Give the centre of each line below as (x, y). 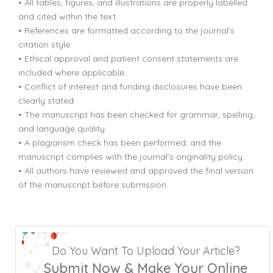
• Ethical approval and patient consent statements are (128, 59)
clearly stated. (47, 101)
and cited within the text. (68, 17)
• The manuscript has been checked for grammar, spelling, (136, 115)
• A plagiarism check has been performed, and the (120, 143)
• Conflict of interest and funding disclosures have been (130, 87)
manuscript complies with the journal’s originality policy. (131, 157)
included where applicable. (72, 73)
